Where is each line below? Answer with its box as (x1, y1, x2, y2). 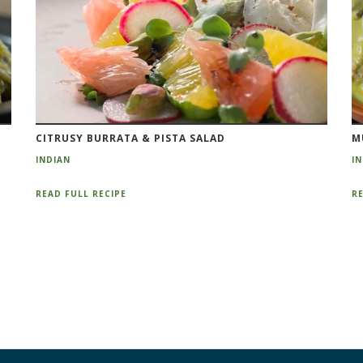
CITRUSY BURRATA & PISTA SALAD (35, 130, 225, 145)
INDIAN (35, 153, 70, 165)
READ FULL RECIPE (35, 188, 126, 200)
